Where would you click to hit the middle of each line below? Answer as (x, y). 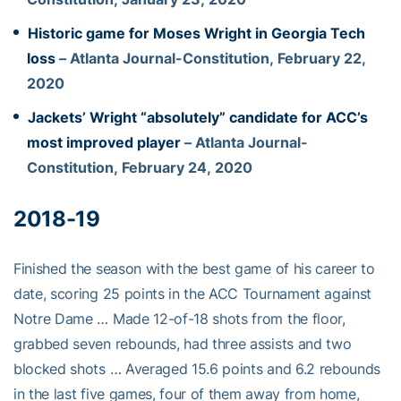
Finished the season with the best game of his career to (194, 268)
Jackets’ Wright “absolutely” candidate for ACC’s (198, 117)
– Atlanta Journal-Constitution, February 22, (211, 58)
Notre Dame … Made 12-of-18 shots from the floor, (179, 318)
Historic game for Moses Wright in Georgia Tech (196, 33)
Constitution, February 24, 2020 (140, 167)
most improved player (104, 142)
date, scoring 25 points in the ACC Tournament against (193, 293)
